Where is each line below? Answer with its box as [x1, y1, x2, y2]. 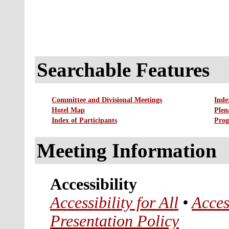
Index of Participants [52, 116, 117, 124]
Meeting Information [36, 140, 217, 162]
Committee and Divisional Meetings [52, 96, 162, 104]
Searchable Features [36, 59, 210, 81]
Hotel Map [52, 106, 85, 114]
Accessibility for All [50, 193, 178, 212]
